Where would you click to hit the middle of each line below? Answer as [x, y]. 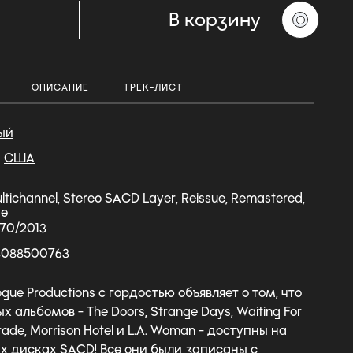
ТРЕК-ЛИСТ [153, 87]
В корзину [215, 20]
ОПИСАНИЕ [61, 87]
